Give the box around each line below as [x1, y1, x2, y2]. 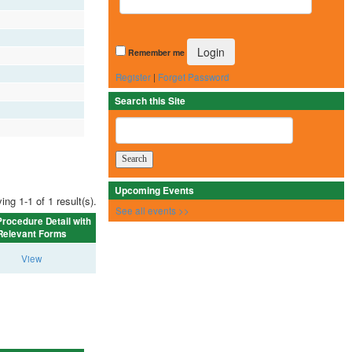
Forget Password [158, 71, 229, 84]
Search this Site [115, 93, 185, 108]
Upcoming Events [115, 183, 194, 198]
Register [115, 71, 151, 84]
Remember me [128, 46, 185, 59]
